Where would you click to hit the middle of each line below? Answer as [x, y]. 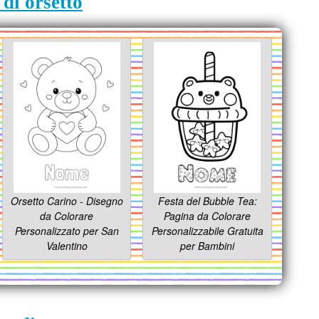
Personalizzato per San [67, 231]
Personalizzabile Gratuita [207, 231]
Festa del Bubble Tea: [207, 201]
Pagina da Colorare [208, 216]
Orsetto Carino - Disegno [67, 201]
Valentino [67, 246]
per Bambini [208, 246]
